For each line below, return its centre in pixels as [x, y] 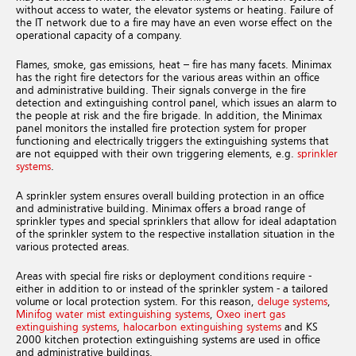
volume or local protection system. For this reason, [137, 302]
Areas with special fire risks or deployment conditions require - [164, 276]
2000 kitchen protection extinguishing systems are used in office [168, 340]
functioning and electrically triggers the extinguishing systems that [172, 141]
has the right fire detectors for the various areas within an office [168, 77]
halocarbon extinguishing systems [202, 327]
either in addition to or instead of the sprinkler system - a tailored [172, 289]
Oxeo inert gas [251, 314]
